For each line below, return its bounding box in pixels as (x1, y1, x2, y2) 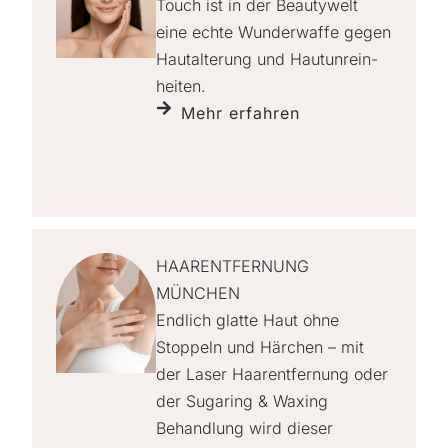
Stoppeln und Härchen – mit (156, 336, 364, 357)
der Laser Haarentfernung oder (156, 363, 388, 384)
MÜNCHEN (156, 282, 240, 303)
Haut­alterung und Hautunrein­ (156, 48, 378, 69)
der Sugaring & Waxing (156, 390, 328, 411)
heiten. (156, 75, 206, 96)
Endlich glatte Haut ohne (156, 309, 339, 330)
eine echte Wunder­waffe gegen (156, 21, 391, 42)
